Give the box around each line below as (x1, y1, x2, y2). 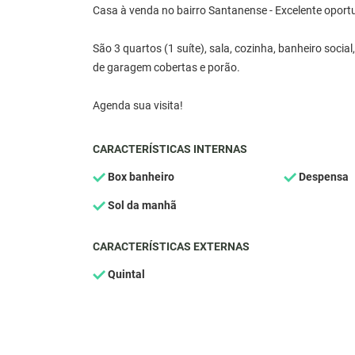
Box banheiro (105, 170, 174, 184)
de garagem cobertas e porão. (93, 60, 240, 74)
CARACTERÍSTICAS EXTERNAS (93, 239, 250, 254)
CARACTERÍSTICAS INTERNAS (93, 142, 247, 156)
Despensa (296, 170, 349, 184)
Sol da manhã (105, 198, 177, 212)
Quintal (105, 267, 145, 281)
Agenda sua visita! (93, 98, 183, 113)
